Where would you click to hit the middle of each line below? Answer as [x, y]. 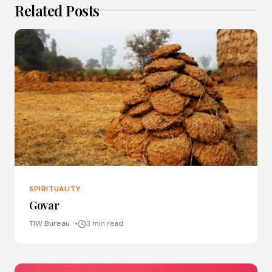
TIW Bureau [49, 224]
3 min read [105, 224]
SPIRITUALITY [55, 189]
